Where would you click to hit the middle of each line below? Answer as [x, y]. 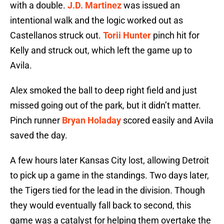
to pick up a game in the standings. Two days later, [109, 175]
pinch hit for [175, 35]
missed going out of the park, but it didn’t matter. [105, 105]
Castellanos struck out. [56, 35]
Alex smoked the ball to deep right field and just [103, 90]
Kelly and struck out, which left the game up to [101, 50]
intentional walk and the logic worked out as [96, 20]
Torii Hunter [127, 35]
